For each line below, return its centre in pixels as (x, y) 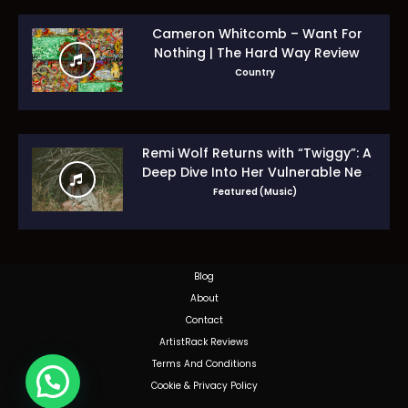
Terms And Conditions (204, 363)
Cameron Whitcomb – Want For (257, 34)
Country (255, 73)
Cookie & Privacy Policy (204, 385)
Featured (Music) (255, 192)
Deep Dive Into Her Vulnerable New (257, 173)
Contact (204, 320)
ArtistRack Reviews (204, 342)
